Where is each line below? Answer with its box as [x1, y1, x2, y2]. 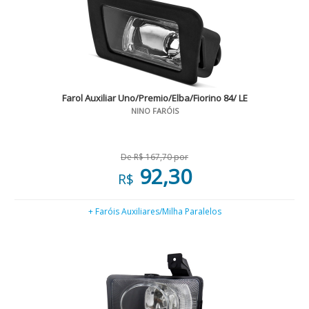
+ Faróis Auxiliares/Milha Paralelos [88, 206, 221, 217]
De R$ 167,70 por [121, 151, 188, 163]
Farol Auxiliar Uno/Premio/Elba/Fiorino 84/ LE [61, 92, 248, 104]
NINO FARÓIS [130, 106, 179, 116]
